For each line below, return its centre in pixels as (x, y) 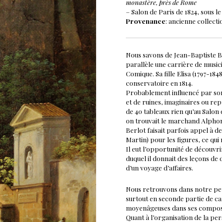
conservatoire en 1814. (159, 83)
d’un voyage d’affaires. (160, 167)
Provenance (146, 21)
